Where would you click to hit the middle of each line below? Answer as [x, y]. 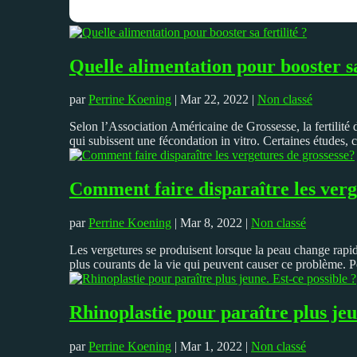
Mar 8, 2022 [211, 223]
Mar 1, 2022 [211, 347]
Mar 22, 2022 [214, 100]
